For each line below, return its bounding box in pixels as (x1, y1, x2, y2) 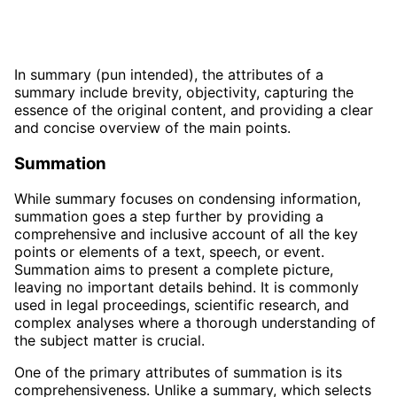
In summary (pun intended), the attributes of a (14, 65, 323, 83)
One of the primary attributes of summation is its (14, 363, 342, 382)
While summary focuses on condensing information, (14, 190, 361, 208)
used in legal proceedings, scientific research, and (14, 296, 349, 315)
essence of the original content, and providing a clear (14, 100, 373, 119)
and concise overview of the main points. (14, 118, 291, 136)
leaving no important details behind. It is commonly (14, 278, 359, 297)
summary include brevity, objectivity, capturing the (14, 82, 354, 101)
